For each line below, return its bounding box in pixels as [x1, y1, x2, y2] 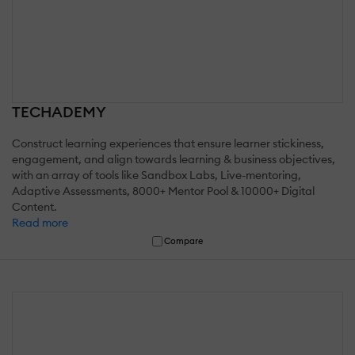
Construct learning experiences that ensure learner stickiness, [12, 136, 324, 151]
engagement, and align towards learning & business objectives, [12, 152, 335, 167]
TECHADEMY [12, 102, 106, 122]
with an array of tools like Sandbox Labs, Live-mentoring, [12, 168, 301, 183]
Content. [12, 200, 57, 215]
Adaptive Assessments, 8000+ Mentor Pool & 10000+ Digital [12, 184, 315, 199]
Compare [164, 235, 204, 247]
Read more [12, 216, 68, 231]
